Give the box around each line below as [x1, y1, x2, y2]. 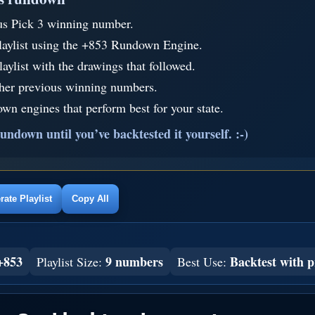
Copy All [72, 193, 109, 204]
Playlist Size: [37, 253, 105, 270]
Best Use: [177, 253, 230, 270]
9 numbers [105, 252, 163, 271]
